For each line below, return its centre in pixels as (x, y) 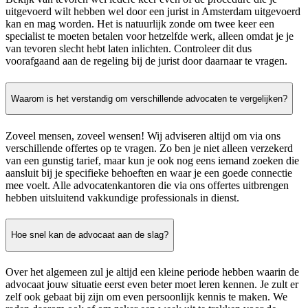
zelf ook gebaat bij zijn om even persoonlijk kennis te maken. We (146, 296)
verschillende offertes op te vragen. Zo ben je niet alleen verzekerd (149, 148)
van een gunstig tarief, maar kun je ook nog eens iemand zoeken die (152, 160)
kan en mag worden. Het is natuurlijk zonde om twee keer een (140, 24)
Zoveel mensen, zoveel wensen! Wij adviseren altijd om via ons (143, 135)
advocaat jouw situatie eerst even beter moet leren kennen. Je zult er (152, 284)
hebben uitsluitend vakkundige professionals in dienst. (122, 197)
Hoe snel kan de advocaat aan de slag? (90, 235)
